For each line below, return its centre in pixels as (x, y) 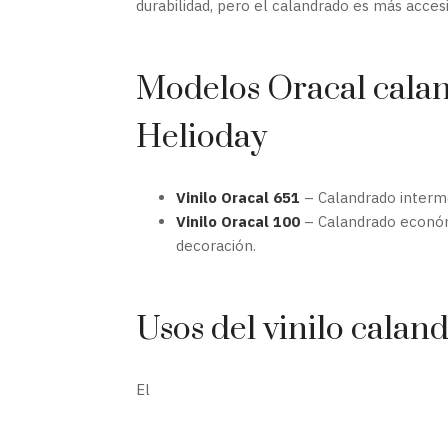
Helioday (201, 137)
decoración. (216, 245)
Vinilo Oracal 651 (238, 197)
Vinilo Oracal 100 (238, 221)
